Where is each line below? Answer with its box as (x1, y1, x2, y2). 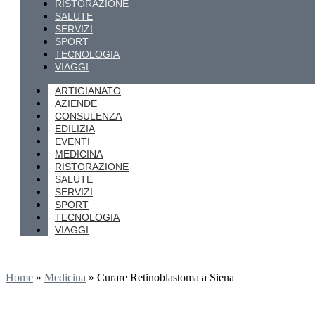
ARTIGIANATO (55, 85, 121, 96)
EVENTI (55, 136, 90, 147)
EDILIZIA (55, 123, 95, 134)
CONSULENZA (55, 110, 122, 122)
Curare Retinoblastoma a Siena (97, 271, 234, 283)
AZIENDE (55, 98, 97, 109)
